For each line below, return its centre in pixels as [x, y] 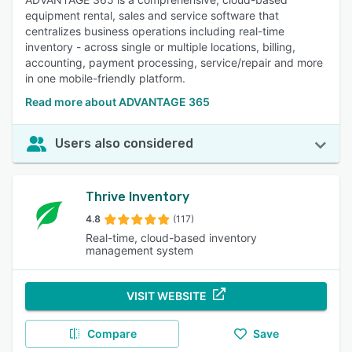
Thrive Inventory [138, 197]
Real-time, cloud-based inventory [172, 238]
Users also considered [124, 143]
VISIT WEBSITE [167, 296]
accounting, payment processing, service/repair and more [174, 62]
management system [140, 250]
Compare [112, 334]
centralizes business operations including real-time [155, 31]
